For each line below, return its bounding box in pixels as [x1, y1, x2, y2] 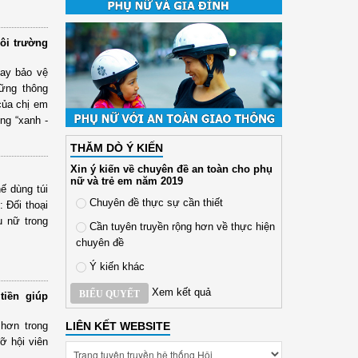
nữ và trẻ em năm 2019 [70, 174, 183, 187]
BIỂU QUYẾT [78, 288, 140, 300]
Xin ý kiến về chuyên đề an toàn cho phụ [70, 162, 272, 175]
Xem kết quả [151, 286, 211, 299]
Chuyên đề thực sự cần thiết [86, 196, 223, 209]
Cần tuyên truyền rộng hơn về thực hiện [86, 220, 275, 233]
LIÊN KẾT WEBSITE [65, 319, 170, 332]
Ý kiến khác [86, 260, 145, 272]
